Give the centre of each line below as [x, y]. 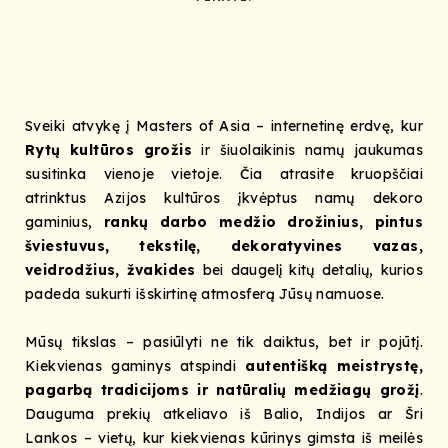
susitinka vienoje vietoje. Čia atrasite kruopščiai [224, 174]
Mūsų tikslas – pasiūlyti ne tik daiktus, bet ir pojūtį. [224, 342]
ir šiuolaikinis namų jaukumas [307, 150]
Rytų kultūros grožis [108, 150]
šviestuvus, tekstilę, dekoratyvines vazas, [224, 246]
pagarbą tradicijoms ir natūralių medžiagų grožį [222, 390]
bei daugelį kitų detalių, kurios [309, 270]
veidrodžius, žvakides [110, 270]
